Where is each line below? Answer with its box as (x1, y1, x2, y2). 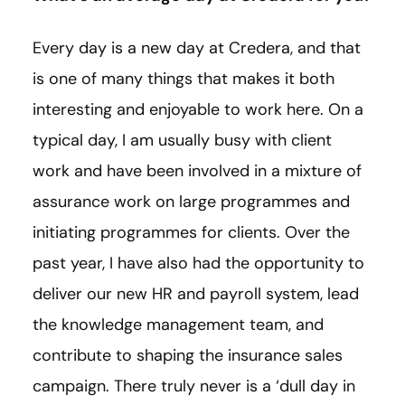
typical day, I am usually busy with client (33, 128, 332, 151)
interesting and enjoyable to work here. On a (33, 98, 363, 120)
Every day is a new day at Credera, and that (33, 36, 361, 59)
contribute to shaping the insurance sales (33, 344, 343, 366)
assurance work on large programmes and (33, 190, 350, 212)
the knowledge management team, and (33, 313, 324, 335)
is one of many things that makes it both (33, 67, 334, 89)
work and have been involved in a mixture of (33, 159, 362, 182)
